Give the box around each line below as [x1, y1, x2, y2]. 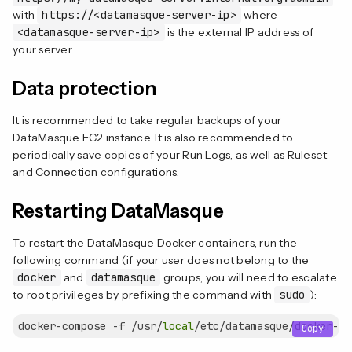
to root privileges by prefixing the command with [13, 287, 275, 302]
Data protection [13, 76, 156, 100]
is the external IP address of [164, 24, 313, 39]
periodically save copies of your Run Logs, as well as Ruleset [13, 147, 328, 162]
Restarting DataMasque [13, 199, 224, 222]
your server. [13, 42, 74, 57]
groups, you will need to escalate [160, 269, 337, 284]
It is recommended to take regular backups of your [13, 112, 282, 127]
